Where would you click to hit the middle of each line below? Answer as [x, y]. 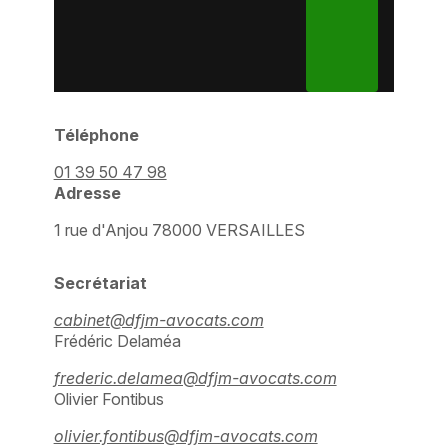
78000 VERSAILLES [228, 230]
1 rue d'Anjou [102, 230]
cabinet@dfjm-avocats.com [158, 320]
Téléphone [96, 135]
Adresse [87, 193]
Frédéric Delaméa [117, 341]
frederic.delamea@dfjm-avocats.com [195, 378]
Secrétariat [100, 283]
